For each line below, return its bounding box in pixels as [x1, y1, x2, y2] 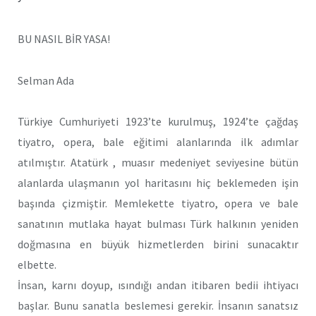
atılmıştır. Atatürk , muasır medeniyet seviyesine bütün [18, 155, 298, 170]
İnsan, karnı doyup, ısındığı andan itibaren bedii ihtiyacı [18, 278, 298, 293]
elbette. [18, 257, 56, 272]
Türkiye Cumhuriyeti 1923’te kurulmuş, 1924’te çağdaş [18, 114, 298, 129]
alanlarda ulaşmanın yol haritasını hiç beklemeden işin [18, 176, 298, 190]
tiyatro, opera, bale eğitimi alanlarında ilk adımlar [18, 135, 298, 150]
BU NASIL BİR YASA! [18, 31, 110, 46]
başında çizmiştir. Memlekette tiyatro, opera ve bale [18, 196, 298, 211]
